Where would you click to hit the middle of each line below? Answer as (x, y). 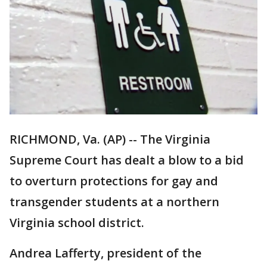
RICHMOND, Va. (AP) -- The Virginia (110, 139)
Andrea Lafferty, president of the (105, 253)
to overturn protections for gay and (114, 181)
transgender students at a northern (114, 202)
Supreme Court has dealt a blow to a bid (127, 160)
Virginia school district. (77, 223)
